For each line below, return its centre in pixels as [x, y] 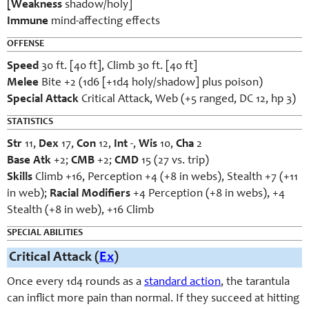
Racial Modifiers [91, 194]
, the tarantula [255, 282]
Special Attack [43, 100]
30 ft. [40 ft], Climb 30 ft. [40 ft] [118, 67]
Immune [28, 22]
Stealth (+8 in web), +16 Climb [80, 211]
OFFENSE [26, 44]
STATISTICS [30, 122]
